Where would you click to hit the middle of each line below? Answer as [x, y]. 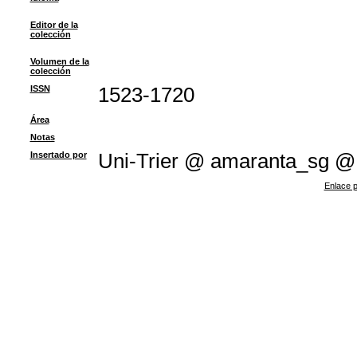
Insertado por [58, 155]
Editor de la [54, 25]
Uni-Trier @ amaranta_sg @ [226, 161]
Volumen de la [59, 61]
